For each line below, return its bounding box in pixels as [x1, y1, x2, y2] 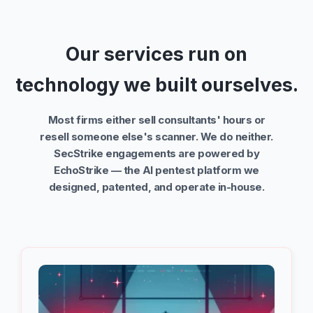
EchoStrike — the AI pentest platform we [54, 163, 259, 177]
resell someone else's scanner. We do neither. [40, 130, 273, 144]
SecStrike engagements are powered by [54, 147, 259, 161]
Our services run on [66, 43, 247, 66]
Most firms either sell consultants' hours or [48, 113, 265, 127]
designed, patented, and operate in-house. [48, 180, 265, 194]
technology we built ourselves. [15, 73, 298, 97]
